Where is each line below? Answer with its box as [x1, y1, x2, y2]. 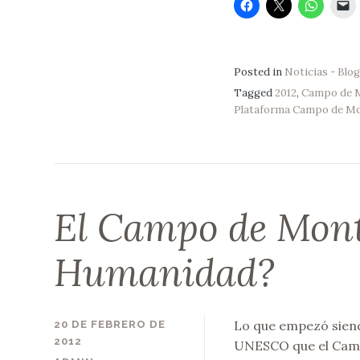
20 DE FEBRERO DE [54, 317, 166, 330]
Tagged [233, 86, 275, 100]
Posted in [233, 64, 284, 79]
